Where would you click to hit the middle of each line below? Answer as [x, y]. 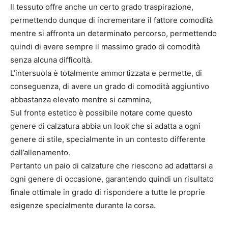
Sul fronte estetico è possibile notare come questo [101, 112]
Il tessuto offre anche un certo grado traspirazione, [102, 7]
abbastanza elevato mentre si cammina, [81, 99]
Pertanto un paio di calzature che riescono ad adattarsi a [111, 165]
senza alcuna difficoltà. [51, 60]
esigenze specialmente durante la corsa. [83, 205]
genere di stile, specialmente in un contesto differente [108, 139]
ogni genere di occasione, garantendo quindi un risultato [112, 179]
